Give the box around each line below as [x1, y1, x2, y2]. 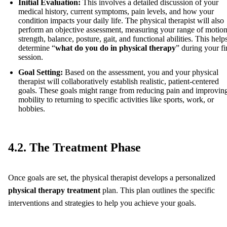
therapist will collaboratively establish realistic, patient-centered [18, 77, 219, 86]
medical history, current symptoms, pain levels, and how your [18, 7, 214, 16]
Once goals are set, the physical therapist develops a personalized [8, 173, 215, 182]
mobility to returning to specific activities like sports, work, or [18, 95, 214, 104]
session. [18, 53, 43, 62]
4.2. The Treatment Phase [8, 141, 141, 155]
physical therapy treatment [8, 186, 100, 195]
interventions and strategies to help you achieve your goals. [8, 199, 196, 208]
